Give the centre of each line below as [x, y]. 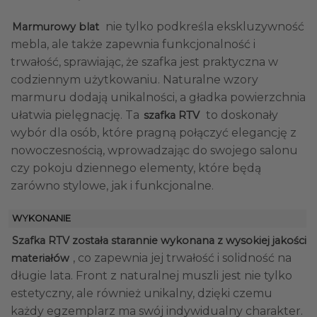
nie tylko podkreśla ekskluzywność [203, 27]
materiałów [40, 258]
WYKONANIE [41, 218]
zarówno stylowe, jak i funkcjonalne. [112, 186]
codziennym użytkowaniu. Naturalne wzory [134, 80]
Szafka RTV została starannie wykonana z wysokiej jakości [159, 240]
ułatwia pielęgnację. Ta [76, 115]
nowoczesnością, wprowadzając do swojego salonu [154, 151]
